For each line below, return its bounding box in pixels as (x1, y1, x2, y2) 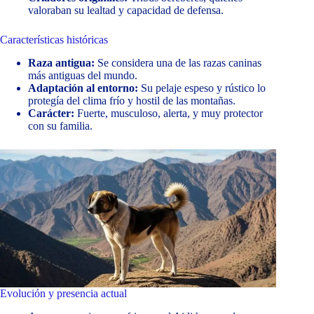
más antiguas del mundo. (28, 69, 137, 81)
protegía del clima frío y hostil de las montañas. (28, 94, 235, 107)
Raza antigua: (28, 56, 95, 69)
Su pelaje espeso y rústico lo (138, 81, 266, 94)
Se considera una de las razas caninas (95, 56, 261, 69)
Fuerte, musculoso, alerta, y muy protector (74, 107, 263, 119)
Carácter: (28, 107, 74, 119)
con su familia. (28, 119, 93, 132)
